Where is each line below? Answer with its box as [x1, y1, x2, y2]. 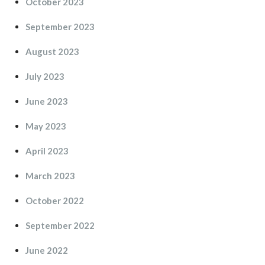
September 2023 [25, 21, 95, 32]
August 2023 [25, 46, 79, 57]
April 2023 [25, 145, 69, 156]
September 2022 [25, 219, 95, 231]
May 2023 [25, 120, 66, 131]
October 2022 [25, 195, 84, 206]
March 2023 [25, 170, 75, 181]
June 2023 [25, 95, 68, 106]
